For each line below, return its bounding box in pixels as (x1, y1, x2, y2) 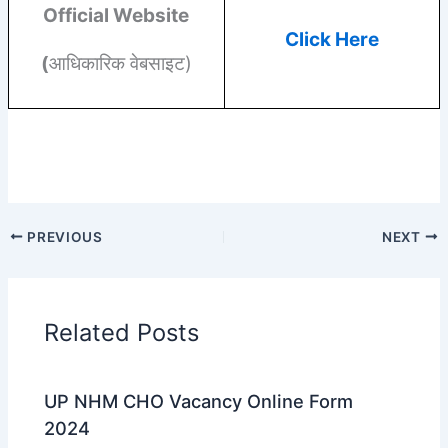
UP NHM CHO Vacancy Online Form (44, 389, 354, 412)
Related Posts (44, 318, 200, 348)
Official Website (43, 3, 190, 27)
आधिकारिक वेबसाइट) (48, 51, 192, 75)
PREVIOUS (23, 228, 103, 245)
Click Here (284, 27, 379, 51)
